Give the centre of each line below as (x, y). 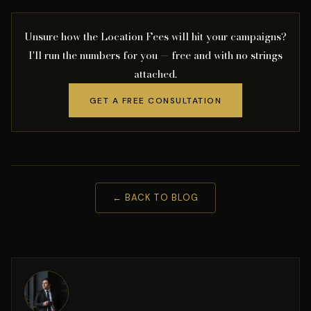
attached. (155, 74)
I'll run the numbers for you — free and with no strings (155, 55)
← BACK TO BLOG (155, 197)
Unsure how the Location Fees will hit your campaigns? (155, 36)
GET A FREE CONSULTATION (155, 100)
